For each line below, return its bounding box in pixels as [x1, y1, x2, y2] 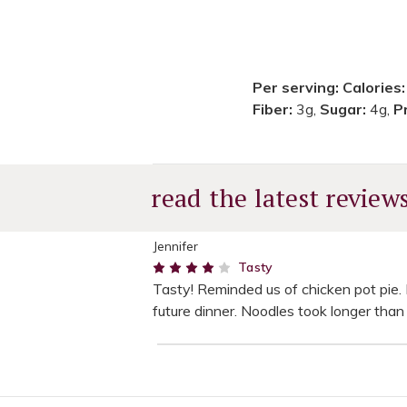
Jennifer [153, 237, 198, 254]
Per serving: [253, 77, 340, 96]
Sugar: [320, 99, 371, 118]
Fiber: [253, 99, 297, 118]
